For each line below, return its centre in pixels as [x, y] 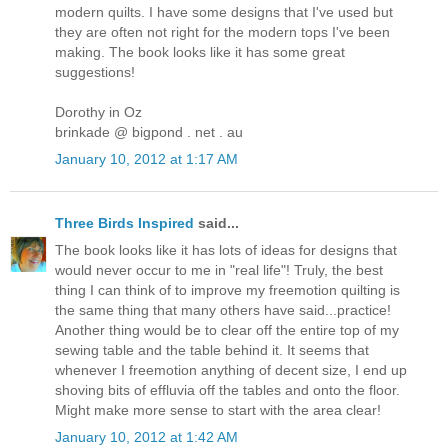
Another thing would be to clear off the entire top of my [227, 330]
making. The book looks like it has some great [200, 51]
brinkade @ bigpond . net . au [149, 131]
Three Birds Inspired [124, 223]
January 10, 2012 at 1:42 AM [146, 437]
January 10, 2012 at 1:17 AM [146, 158]
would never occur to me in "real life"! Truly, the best [219, 270]
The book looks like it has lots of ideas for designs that [226, 250]
